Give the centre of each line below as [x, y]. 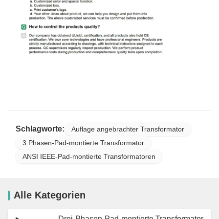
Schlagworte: [40, 129]
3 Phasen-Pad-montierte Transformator [83, 143]
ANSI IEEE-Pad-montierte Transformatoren [89, 157]
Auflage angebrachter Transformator [128, 129]
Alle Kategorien [50, 195]
